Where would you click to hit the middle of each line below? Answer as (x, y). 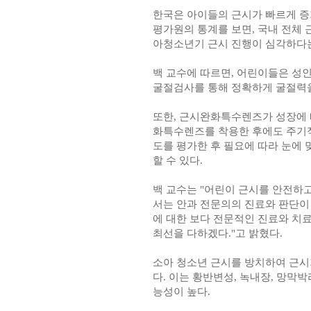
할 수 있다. (177, 160)
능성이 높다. (181, 292)
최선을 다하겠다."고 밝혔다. (217, 233)
